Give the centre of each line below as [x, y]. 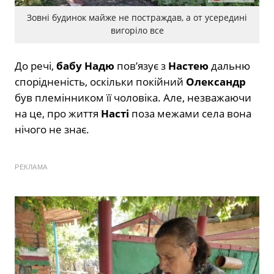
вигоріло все [137, 31]
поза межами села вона [190, 114]
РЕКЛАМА [31, 167]
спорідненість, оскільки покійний [100, 82]
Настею [188, 66]
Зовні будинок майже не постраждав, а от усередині [137, 18]
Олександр [216, 82]
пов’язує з [141, 66]
